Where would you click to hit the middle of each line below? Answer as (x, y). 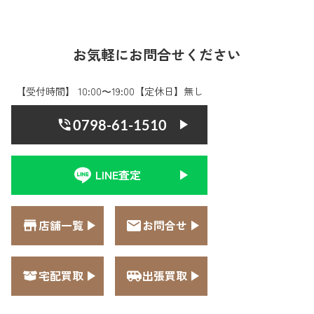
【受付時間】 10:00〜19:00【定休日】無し (109, 91)
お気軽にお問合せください (157, 54)
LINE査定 (118, 175)
